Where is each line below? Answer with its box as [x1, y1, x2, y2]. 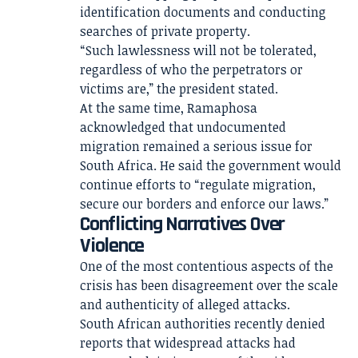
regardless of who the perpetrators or [80, 61, 303, 78]
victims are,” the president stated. [80, 80, 278, 97]
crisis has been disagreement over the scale [80, 276, 338, 294]
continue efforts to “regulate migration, [80, 176, 316, 193]
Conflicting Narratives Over [80, 211, 285, 237]
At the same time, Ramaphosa [80, 99, 257, 117]
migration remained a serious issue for [80, 137, 312, 155]
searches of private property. [80, 22, 250, 40]
